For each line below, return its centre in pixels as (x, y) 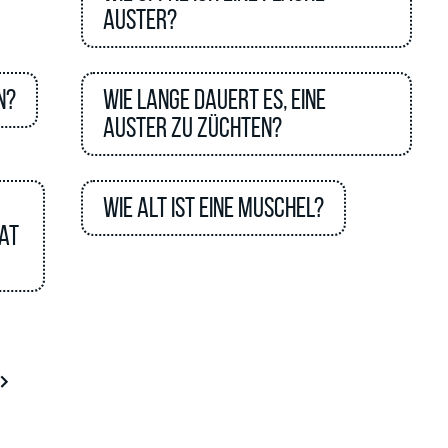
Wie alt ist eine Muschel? (214, 207)
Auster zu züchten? (193, 127)
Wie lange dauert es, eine (215, 99)
